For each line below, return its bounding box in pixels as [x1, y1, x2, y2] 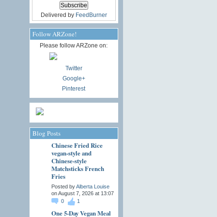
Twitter [65, 65, 82, 72]
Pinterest [62, 85, 85, 93]
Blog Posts [32, 129, 61, 138]
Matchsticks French [51, 164, 104, 173]
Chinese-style [51, 156, 87, 166]
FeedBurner [75, 12, 107, 19]
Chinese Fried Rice [51, 140, 103, 150]
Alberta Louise [76, 183, 109, 189]
